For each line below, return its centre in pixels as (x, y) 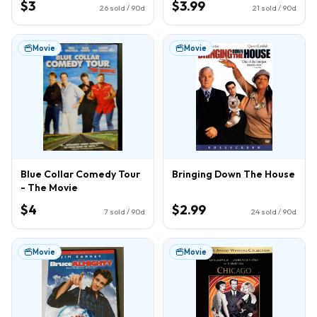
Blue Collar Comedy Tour (80, 174)
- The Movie (49, 187)
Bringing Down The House (234, 174)
